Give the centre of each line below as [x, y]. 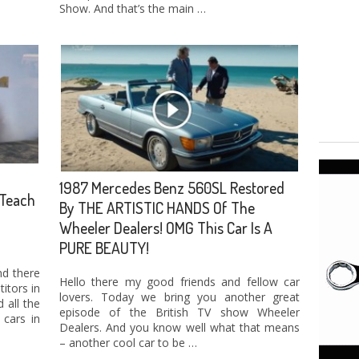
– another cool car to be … [128, 342]
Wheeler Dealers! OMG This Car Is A [166, 228]
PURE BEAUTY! [104, 248]
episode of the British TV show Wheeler [179, 312]
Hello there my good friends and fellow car [179, 281]
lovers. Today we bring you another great [179, 296]
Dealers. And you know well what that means [179, 327]
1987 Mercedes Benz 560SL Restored [172, 188]
